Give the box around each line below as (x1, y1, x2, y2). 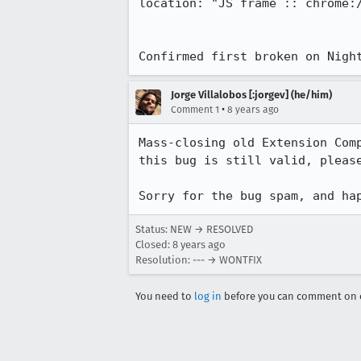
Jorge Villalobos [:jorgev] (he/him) (171, 89, 332, 101)
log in (194, 290, 222, 302)
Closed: (135, 239, 172, 251)
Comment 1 (171, 104, 219, 115)
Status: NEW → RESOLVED (135, 223, 253, 235)
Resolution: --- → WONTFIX (135, 254, 262, 266)
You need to (135, 290, 194, 302)
